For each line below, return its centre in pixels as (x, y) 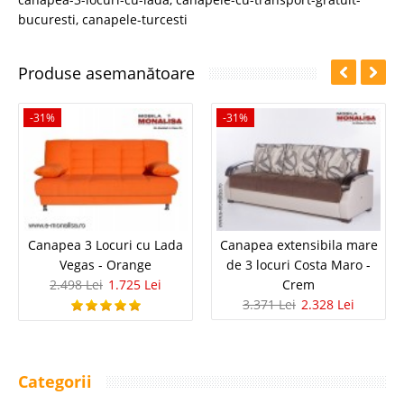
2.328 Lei (328, 305)
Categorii (55, 381)
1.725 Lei (135, 285)
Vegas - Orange (106, 265)
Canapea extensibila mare (298, 245)
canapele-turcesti (135, 19)
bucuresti (47, 19)
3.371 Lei (269, 305)
